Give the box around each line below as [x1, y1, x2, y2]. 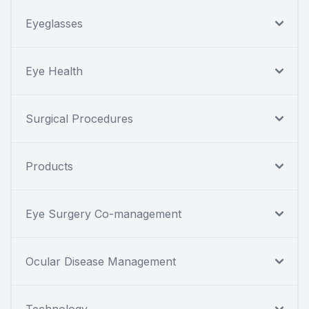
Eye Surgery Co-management [26, 206, 181, 221]
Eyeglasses [26, 16, 83, 30]
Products [26, 159, 73, 173]
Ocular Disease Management [26, 254, 176, 268]
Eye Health [26, 63, 83, 78]
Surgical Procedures [26, 111, 133, 126]
